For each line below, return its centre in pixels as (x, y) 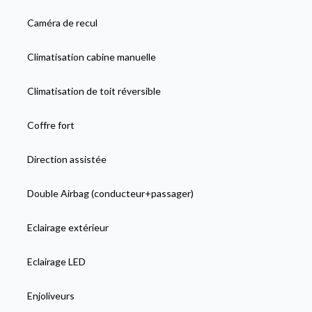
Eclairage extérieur (68, 228)
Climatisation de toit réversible (94, 91)
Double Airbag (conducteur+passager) (110, 194)
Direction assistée (67, 159)
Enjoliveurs (50, 296)
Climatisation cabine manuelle (91, 57)
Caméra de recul (62, 23)
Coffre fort (50, 125)
